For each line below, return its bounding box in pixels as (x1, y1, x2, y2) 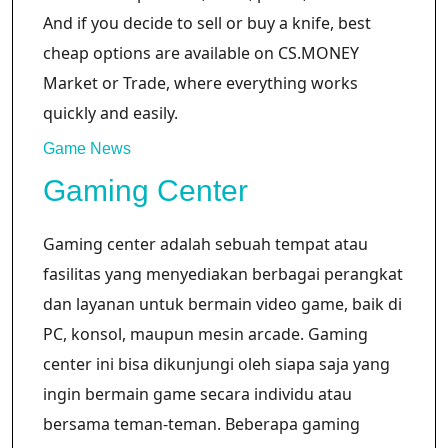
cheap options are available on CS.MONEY (43, 41, 359, 64)
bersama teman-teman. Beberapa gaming (43, 412, 360, 435)
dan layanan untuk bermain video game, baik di (43, 292, 402, 315)
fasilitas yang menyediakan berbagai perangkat (43, 262, 403, 285)
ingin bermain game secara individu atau (43, 382, 352, 405)
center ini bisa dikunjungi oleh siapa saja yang (43, 352, 390, 375)
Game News (43, 139, 131, 157)
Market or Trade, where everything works (43, 71, 358, 94)
